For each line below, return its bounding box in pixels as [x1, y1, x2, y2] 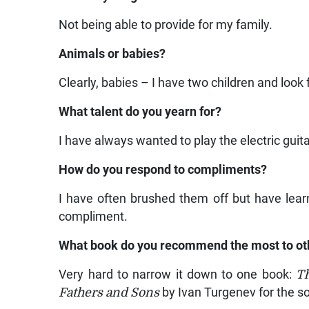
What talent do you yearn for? [59, 105, 222, 119]
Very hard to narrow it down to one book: [59, 268, 296, 282]
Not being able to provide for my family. [59, 18, 273, 32]
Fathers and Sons [59, 286, 160, 300]
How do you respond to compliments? [59, 163, 268, 177]
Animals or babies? [59, 47, 166, 61]
